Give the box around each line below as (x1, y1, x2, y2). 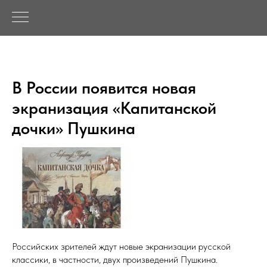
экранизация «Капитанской (12, 98, 216, 118)
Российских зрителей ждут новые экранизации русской (12, 241, 231, 252)
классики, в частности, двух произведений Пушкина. (12, 254, 218, 265)
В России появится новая (12, 77, 196, 98)
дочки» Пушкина (12, 118, 135, 138)
